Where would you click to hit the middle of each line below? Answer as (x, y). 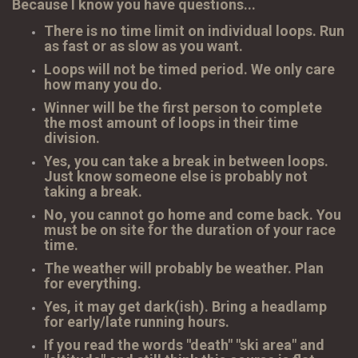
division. (72, 138)
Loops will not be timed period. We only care (189, 70)
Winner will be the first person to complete (183, 108)
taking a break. (93, 192)
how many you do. (105, 85)
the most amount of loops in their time (171, 123)
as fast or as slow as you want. (145, 46)
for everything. (94, 284)
